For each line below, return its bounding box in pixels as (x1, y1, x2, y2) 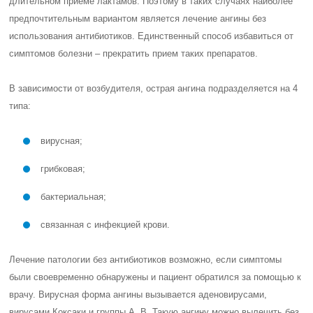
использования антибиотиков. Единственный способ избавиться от (9, 31, 294, 41)
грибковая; (41, 163, 86, 174)
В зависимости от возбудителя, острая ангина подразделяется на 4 (9, 83, 298, 94)
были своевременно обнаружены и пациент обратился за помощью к (9, 272, 302, 282)
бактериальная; (41, 191, 107, 202)
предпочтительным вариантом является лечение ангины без (9, 13, 267, 24)
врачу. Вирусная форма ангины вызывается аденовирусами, (9, 289, 268, 300)
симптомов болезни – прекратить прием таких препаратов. (9, 48, 259, 59)
